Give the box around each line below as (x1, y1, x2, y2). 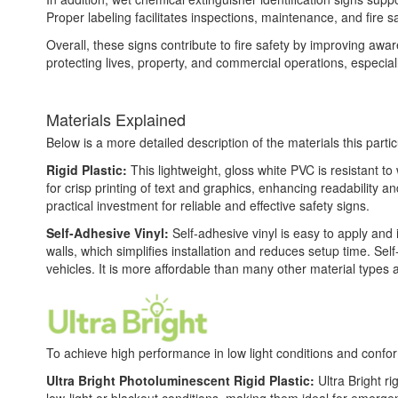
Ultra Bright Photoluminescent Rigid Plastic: (46, 370, 318, 389)
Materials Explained (46, 107, 186, 131)
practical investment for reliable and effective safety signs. (46, 195, 370, 214)
